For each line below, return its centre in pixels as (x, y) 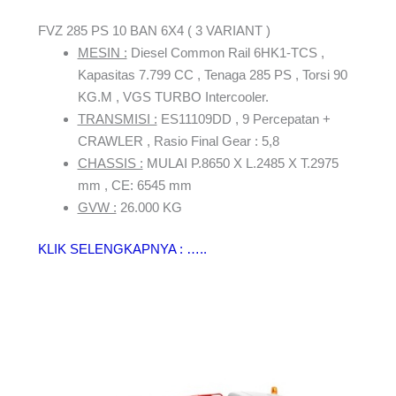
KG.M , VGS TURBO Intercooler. (173, 96)
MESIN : (102, 52)
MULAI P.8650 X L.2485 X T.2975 (240, 163)
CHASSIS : (110, 163)
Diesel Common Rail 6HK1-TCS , (225, 52)
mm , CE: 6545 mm (134, 185)
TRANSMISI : (117, 118)
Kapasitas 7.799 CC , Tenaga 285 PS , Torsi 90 (212, 74)
